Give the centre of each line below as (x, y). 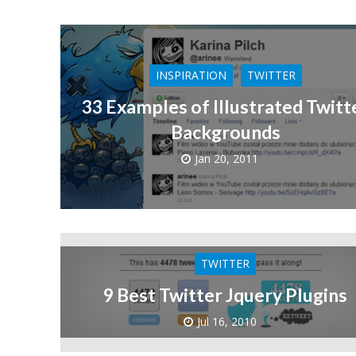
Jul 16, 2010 (226, 321)
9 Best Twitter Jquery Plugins (226, 294)
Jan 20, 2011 (227, 158)
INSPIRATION (191, 75)
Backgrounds (225, 132)
